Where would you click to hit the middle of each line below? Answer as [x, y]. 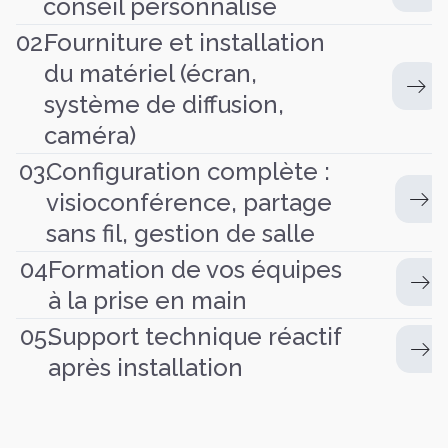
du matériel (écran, [150, 73]
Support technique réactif [190, 336]
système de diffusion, [163, 104]
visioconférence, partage [185, 202]
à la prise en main [144, 300]
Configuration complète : [184, 171]
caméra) [89, 135]
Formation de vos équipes [191, 269]
